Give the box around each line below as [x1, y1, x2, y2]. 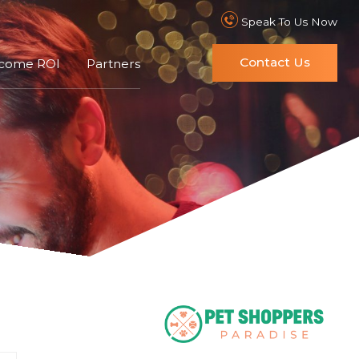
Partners [86, 56, 140, 72]
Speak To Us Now [238, 15, 338, 28]
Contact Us [240, 54, 311, 71]
